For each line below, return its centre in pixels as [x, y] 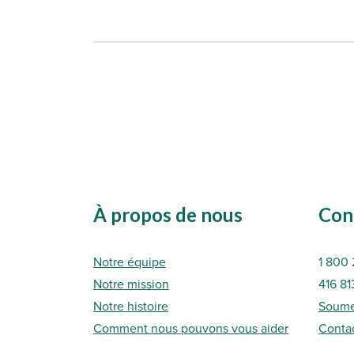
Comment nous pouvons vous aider [191, 328]
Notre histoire [131, 306]
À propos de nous [168, 214]
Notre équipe [130, 262]
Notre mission [131, 284]
